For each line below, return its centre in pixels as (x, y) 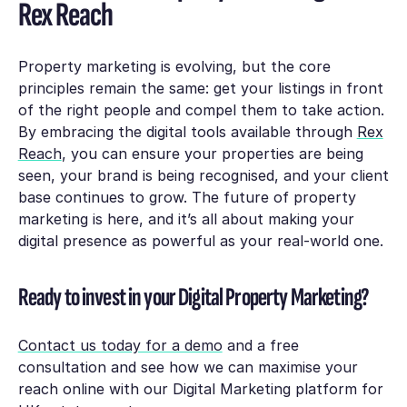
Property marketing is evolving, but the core (174, 67)
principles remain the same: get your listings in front (200, 89)
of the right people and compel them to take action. (201, 110)
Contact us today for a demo (120, 346)
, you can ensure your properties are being (212, 154)
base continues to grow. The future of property (187, 198)
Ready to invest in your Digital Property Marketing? (195, 297)
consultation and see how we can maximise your (188, 367)
